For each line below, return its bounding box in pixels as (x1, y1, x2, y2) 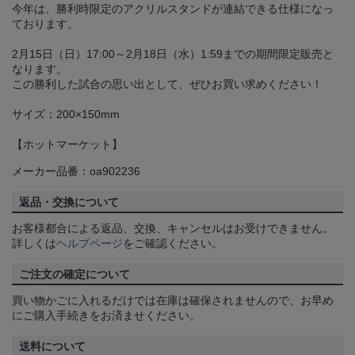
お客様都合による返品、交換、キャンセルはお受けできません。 (12, 222, 334, 235)
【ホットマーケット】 (12, 138, 123, 151)
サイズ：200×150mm (12, 108, 120, 121)
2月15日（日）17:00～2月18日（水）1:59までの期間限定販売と (12, 48, 334, 61)
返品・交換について (19, 196, 119, 209)
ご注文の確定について (19, 268, 130, 281)
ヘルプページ (56, 237, 123, 250)
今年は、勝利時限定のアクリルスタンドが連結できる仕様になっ (12, 2, 334, 16)
